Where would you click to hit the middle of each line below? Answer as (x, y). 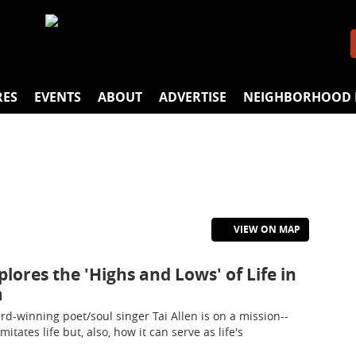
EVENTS (58, 97)
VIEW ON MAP (266, 229)
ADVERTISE (193, 97)
